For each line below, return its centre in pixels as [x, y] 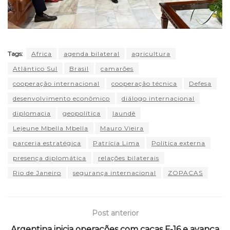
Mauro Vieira [122, 128]
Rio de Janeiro [37, 173]
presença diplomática [50, 158]
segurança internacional [114, 173]
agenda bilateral [92, 54]
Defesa [200, 84]
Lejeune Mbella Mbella [51, 128]
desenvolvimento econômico [61, 99]
